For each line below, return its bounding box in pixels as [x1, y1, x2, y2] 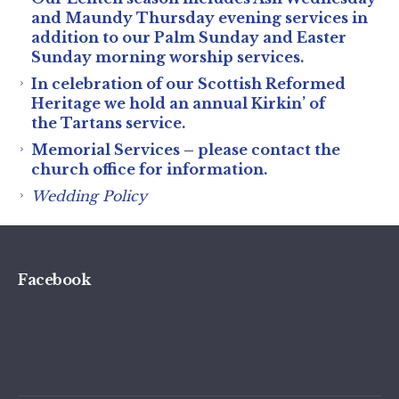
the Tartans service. [31, 114, 185, 132]
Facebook [18, 271, 91, 289]
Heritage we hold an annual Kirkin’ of [31, 94, 325, 112]
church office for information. [31, 160, 267, 178]
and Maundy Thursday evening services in [31, 9, 368, 27]
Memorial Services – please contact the [31, 141, 340, 159]
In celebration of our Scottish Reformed [31, 75, 346, 93]
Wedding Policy [31, 187, 147, 205]
